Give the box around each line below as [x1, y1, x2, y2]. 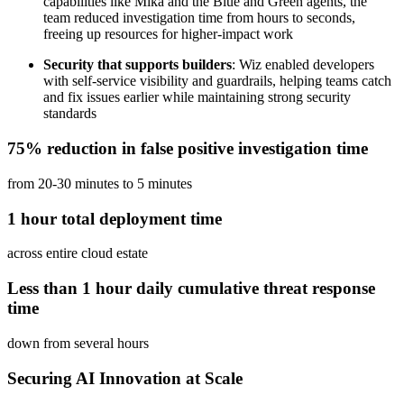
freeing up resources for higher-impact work [43, 26, 293, 42]
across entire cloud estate [7, 245, 148, 262]
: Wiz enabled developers [232, 57, 374, 73]
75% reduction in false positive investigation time [7, 139, 368, 159]
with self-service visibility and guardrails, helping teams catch [43, 73, 391, 89]
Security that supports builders [43, 57, 232, 73]
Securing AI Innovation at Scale [7, 368, 243, 388]
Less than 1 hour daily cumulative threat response [7, 279, 375, 298]
